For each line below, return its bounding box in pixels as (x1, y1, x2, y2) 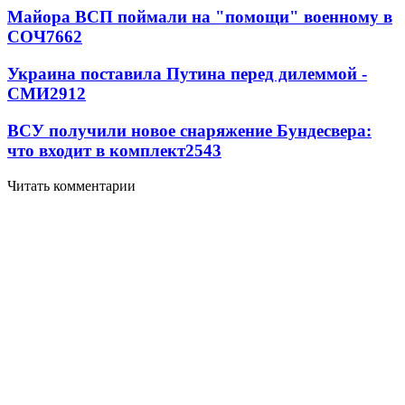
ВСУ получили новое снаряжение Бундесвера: (7, 120, 372, 140)
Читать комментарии (7, 177, 136, 193)
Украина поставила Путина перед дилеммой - (7, 64, 367, 84)
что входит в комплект (7, 140, 185, 160)
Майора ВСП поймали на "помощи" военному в (7, 7, 392, 27)
